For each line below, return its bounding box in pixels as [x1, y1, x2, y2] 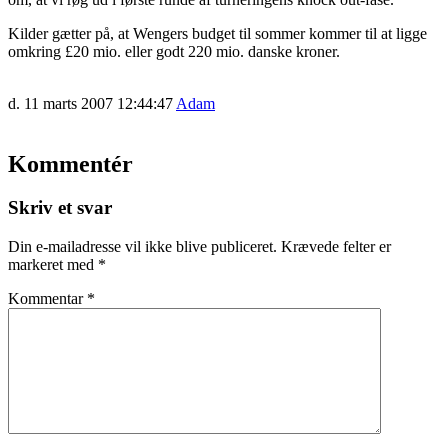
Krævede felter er [281, 238, 391, 256]
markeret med [8, 256, 98, 274]
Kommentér [8, 150, 133, 177]
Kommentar [8, 290, 87, 308]
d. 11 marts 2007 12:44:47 [8, 94, 173, 112]
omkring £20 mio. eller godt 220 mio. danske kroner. [8, 42, 340, 60]
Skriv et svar [8, 197, 112, 219]
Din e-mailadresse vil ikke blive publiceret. [8, 238, 277, 256]
